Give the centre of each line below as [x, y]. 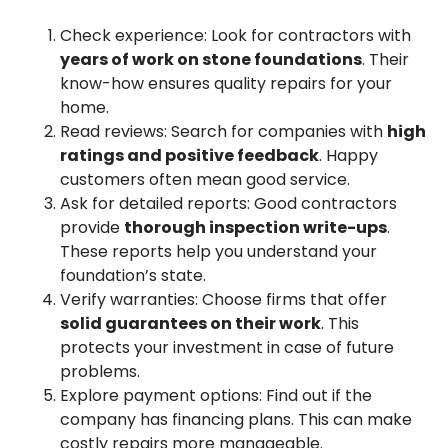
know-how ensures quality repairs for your [226, 83]
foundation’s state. [133, 275]
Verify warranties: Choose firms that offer [223, 299]
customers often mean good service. [205, 179]
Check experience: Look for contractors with [235, 35]
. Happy [348, 155]
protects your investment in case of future [227, 347]
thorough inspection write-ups [255, 227]
